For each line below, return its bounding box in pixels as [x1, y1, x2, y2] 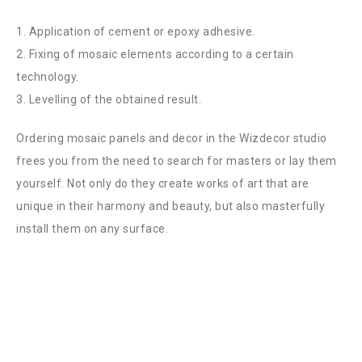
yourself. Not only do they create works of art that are [16, 177, 309, 190]
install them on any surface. [16, 222, 168, 235]
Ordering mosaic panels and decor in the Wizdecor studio [16, 132, 327, 145]
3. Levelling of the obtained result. [16, 93, 201, 106]
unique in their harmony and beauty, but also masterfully [16, 200, 325, 213]
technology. [16, 70, 79, 83]
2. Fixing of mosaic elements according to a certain [16, 48, 294, 61]
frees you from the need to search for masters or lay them [16, 154, 337, 167]
